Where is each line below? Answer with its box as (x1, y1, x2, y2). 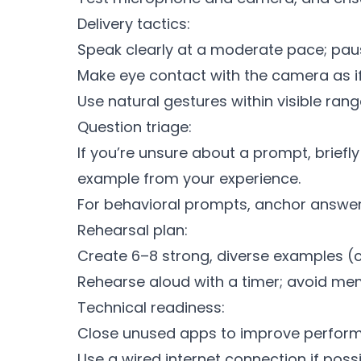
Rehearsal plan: (77, 220, 188, 240)
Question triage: (77, 117, 192, 137)
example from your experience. (77, 168, 301, 189)
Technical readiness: (77, 297, 225, 317)
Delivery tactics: (77, 14, 190, 34)
